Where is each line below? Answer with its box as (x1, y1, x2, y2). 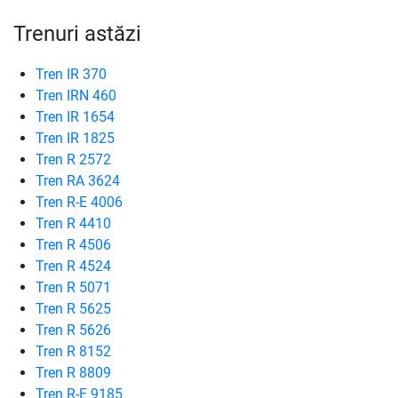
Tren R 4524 (36, 258, 111, 275)
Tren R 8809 (36, 364, 111, 381)
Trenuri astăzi (13, 21, 141, 46)
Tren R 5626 (36, 322, 111, 338)
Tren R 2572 (36, 151, 111, 168)
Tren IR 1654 (36, 108, 115, 125)
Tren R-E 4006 (36, 194, 123, 211)
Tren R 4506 (36, 236, 111, 253)
